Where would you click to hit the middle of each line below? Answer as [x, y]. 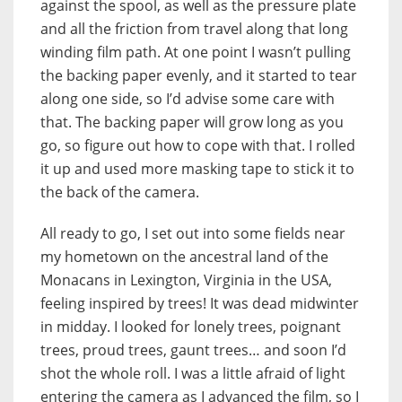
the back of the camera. [120, 192]
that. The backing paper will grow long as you [192, 122]
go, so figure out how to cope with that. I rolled [198, 146]
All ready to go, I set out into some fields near [193, 234]
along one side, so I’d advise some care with [188, 99]
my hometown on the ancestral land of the [184, 257]
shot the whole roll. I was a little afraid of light [193, 374]
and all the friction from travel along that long [194, 29]
